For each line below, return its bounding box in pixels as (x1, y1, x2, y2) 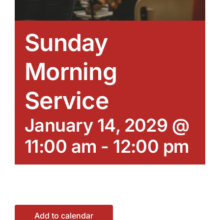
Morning (25, 56, 117, 86)
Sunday (25, 27, 108, 57)
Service (25, 85, 109, 115)
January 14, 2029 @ (25, 114, 190, 136)
